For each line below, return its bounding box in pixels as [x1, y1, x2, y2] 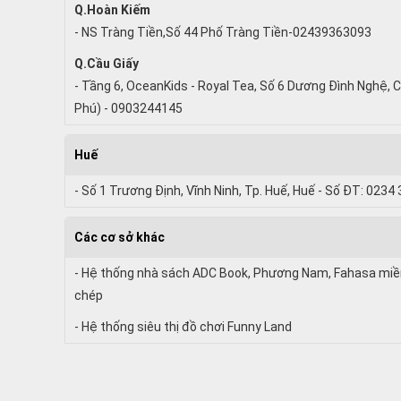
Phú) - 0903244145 [74, 100, 183, 115]
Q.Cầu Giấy [74, 55, 139, 71]
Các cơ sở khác [74, 229, 165, 244]
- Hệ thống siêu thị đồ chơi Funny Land [74, 319, 292, 334]
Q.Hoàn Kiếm [74, 2, 150, 17]
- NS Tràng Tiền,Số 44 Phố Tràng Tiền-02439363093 [74, 24, 371, 39]
